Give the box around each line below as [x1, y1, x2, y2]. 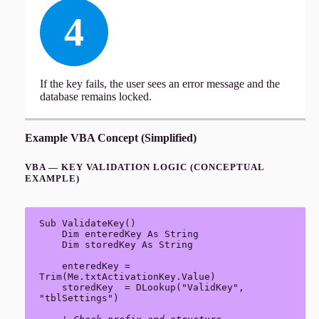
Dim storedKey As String [38, 239, 62, 251]
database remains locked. [39, 90, 152, 103]
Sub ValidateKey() [38, 218, 136, 229]
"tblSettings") [38, 293, 119, 304]
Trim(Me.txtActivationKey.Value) [38, 271, 216, 283]
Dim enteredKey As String [38, 229, 62, 240]
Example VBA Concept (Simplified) [24, 131, 197, 144]
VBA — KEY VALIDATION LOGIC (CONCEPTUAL [24, 161, 264, 172]
